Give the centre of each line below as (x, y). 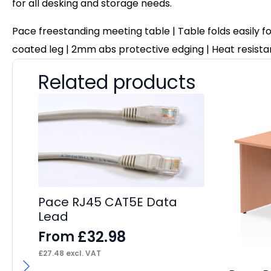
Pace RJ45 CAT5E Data (108, 202)
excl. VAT (83, 253)
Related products (117, 82)
